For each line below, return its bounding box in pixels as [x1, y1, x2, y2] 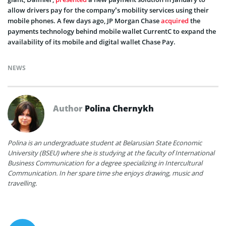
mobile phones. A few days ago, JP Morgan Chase [8, 16, 161, 25]
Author [53, 102, 85, 114]
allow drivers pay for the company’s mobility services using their [8, 5, 209, 15]
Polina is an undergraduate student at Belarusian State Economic [8, 138, 202, 147]
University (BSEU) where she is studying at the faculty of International [8, 148, 214, 157]
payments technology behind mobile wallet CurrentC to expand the [8, 26, 216, 36]
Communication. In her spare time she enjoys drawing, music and [8, 168, 203, 178]
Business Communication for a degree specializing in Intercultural [8, 158, 202, 167]
